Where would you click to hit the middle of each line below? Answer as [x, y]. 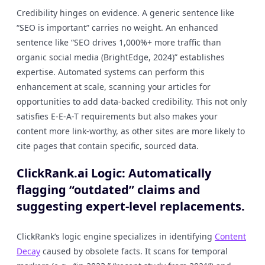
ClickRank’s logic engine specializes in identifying [116, 236]
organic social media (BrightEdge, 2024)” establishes [121, 57]
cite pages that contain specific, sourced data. [108, 146]
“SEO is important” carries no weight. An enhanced [117, 28]
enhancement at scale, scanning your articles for [114, 87]
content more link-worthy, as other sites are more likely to [131, 131]
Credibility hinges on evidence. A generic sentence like [125, 13]
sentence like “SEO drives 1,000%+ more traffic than [119, 42]
